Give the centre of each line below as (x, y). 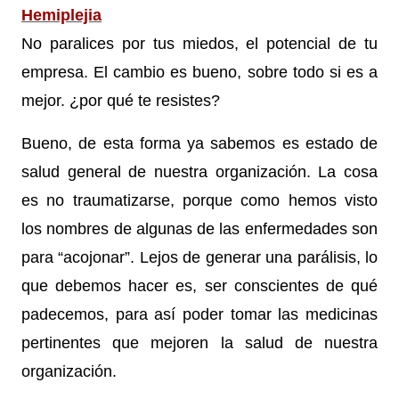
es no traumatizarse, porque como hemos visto (199, 200)
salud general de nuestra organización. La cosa (199, 171)
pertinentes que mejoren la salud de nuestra (199, 342)
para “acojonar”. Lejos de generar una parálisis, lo (199, 257)
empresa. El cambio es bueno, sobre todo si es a (199, 72)
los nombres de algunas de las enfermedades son (199, 228)
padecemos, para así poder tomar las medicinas (199, 314)
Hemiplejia (61, 15)
